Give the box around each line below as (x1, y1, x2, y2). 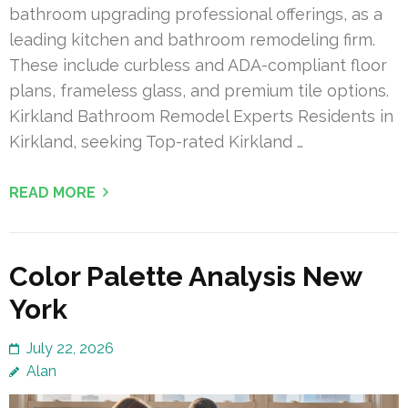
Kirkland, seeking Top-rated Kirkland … (9, 131, 303, 151)
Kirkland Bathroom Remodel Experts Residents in (9, 106, 393, 126)
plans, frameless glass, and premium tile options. (9, 80, 389, 100)
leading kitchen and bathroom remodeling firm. (9, 29, 375, 49)
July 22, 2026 (26, 339, 114, 357)
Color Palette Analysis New (9, 260, 362, 292)
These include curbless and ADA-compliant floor (9, 55, 387, 75)
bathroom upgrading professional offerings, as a (9, 4, 382, 24)
